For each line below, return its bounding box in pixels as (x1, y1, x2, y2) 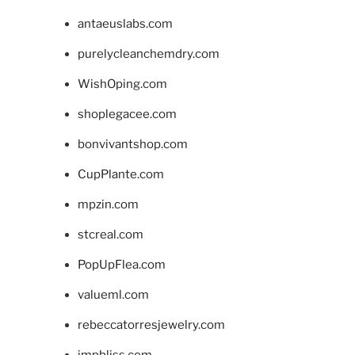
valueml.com (77, 287, 149, 302)
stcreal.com (77, 227, 143, 242)
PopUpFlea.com (77, 257, 166, 272)
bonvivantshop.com (77, 136, 188, 151)
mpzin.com (77, 197, 139, 212)
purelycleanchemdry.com (77, 46, 219, 61)
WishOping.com (77, 76, 167, 91)
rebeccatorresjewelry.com (77, 317, 225, 332)
